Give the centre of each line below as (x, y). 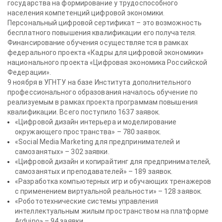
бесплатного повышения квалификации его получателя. (102, 33)
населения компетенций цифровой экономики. (86, 13)
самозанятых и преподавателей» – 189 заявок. (94, 171)
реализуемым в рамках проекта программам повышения (103, 102)
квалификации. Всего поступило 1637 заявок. (84, 112)
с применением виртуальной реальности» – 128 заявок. (109, 191)
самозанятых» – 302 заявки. (62, 152)
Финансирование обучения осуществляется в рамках (98, 43)
